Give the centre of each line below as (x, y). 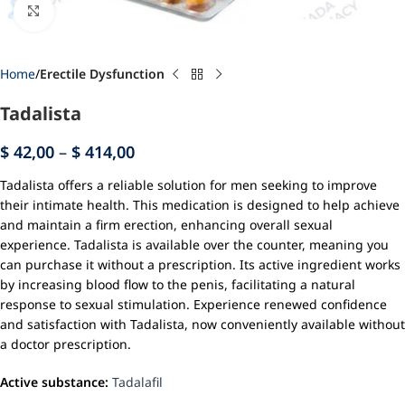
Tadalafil (137, 382)
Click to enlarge (96, 11)
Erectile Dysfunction (102, 74)
